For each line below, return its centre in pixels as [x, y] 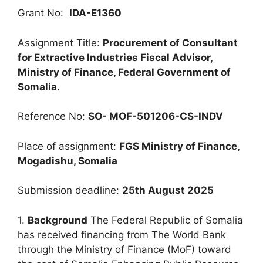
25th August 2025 [168, 190]
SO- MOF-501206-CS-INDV [156, 116]
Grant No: [43, 13]
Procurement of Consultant [170, 43]
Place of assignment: [68, 146]
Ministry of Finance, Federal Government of [124, 72]
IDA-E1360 [95, 13]
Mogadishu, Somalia [68, 161]
